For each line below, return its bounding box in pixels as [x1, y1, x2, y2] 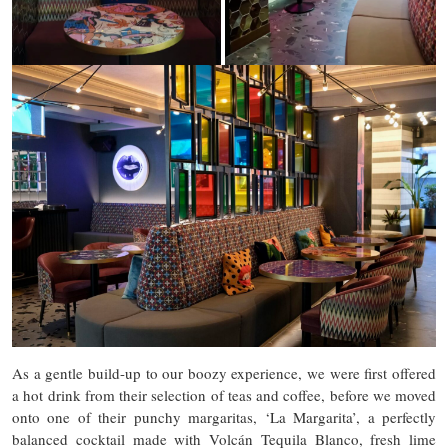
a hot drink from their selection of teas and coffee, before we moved [12, 385, 436, 406]
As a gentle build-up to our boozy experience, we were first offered [12, 363, 436, 384]
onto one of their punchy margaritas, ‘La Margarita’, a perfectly [12, 407, 436, 428]
